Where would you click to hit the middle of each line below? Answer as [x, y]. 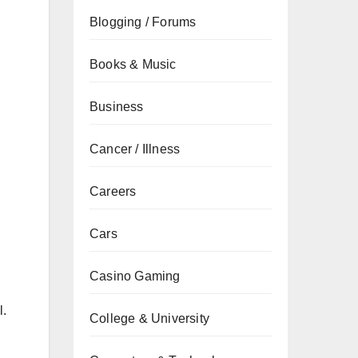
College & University [149, 318]
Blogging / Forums [143, 22]
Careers [113, 191]
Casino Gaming [135, 276]
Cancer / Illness [135, 149]
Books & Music [133, 64]
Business [117, 107]
